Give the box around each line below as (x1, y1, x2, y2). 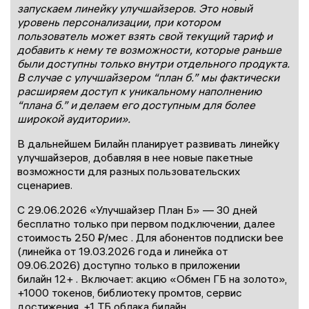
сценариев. (17, 178, 72, 192)
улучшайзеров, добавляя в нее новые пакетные (17, 150, 253, 165)
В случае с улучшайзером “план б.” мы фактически (17, 70, 279, 85)
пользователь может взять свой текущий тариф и (17, 29, 272, 43)
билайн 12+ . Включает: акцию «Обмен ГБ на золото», (17, 272, 287, 286)
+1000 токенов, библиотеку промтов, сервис (17, 286, 242, 300)
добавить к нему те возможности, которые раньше (17, 43, 281, 57)
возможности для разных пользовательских (17, 164, 240, 179)
